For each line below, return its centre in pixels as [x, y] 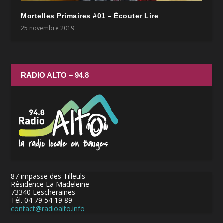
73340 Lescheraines [43, 192]
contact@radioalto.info [48, 208]
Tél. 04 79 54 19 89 [42, 200]
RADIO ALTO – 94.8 [55, 75]
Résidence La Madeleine [50, 184]
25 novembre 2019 [48, 28]
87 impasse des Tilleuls [48, 176]
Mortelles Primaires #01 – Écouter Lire [90, 16]
